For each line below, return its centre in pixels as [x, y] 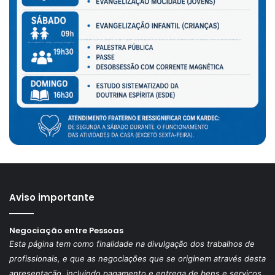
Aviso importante [52, 198]
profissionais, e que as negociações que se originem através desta [137, 259]
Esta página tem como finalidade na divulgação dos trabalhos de [132, 244]
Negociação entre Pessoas [66, 231]
